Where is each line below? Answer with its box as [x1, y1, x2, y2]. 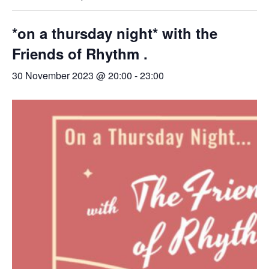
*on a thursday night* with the [12, 23, 217, 43]
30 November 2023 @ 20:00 [12, 68, 132, 82]
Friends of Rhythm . [12, 43, 148, 64]
